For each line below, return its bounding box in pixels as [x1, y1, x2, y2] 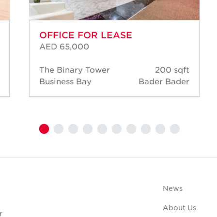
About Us [162, 203, 196, 212]
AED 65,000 [39, 41, 89, 51]
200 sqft [155, 64, 189, 75]
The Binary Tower [39, 64, 110, 75]
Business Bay [39, 76, 92, 86]
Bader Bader [139, 76, 189, 86]
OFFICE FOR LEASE [39, 30, 132, 41]
